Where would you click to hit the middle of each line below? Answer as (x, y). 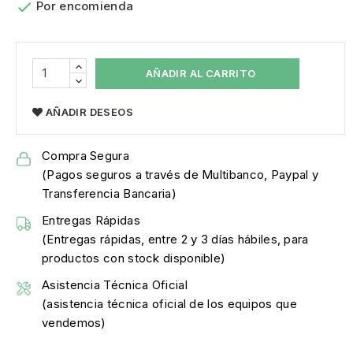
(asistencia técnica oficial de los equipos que (169, 304)
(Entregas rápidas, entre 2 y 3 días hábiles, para (175, 240)
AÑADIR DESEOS (89, 112)
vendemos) (74, 323)
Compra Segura (85, 156)
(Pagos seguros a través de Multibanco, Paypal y (180, 175)
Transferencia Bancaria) (109, 194)
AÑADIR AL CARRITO (201, 73)
